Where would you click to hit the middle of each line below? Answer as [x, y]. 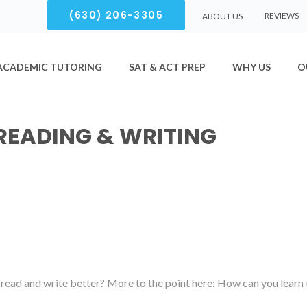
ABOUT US [222, 16]
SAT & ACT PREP [167, 67]
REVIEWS [282, 15]
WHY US [251, 67]
